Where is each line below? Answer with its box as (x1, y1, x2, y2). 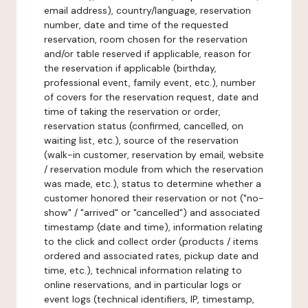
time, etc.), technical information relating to (44, 264, 242, 276)
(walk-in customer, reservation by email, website (44, 148, 264, 161)
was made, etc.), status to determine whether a (44, 177, 261, 190)
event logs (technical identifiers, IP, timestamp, (44, 293, 254, 305)
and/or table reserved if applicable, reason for (44, 47, 251, 60)
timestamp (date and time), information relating (44, 221, 263, 233)
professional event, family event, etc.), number (44, 76, 256, 89)
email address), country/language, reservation (44, 4, 251, 16)
